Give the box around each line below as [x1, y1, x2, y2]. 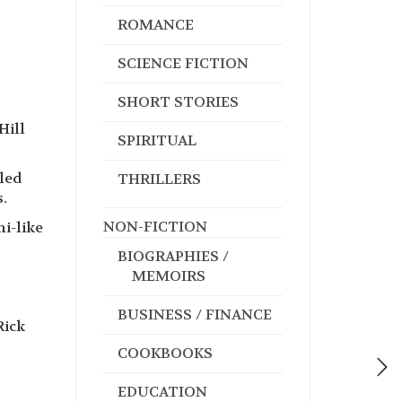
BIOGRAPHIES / [117, 247, 229, 266]
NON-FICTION [102, 217, 207, 236]
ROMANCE [117, 15, 194, 34]
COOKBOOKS [117, 344, 213, 363]
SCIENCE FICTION [117, 54, 249, 73]
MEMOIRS [131, 267, 205, 285]
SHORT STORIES [117, 92, 239, 111]
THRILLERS [117, 170, 201, 188]
